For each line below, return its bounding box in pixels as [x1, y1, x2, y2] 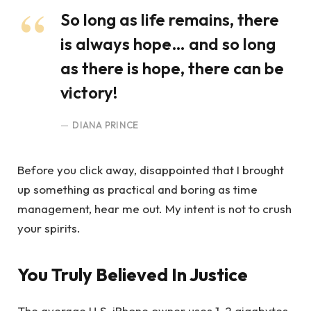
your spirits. [17, 220, 81, 235]
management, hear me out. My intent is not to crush [17, 201, 292, 216]
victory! [60, 82, 117, 103]
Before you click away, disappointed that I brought [17, 162, 284, 177]
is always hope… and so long [60, 33, 276, 55]
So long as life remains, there [60, 9, 279, 31]
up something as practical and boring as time [17, 181, 258, 196]
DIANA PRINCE [72, 119, 139, 131]
